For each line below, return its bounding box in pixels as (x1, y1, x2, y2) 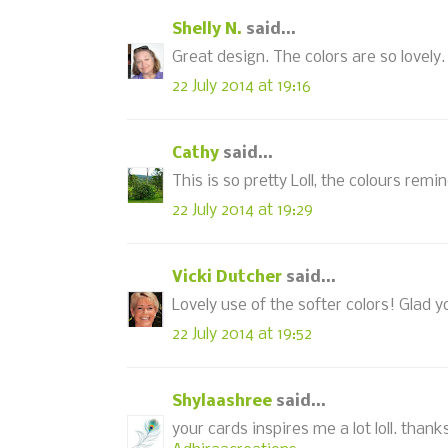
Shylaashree (172, 392, 272, 410)
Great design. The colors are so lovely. (172, 49, 445, 66)
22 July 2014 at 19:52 (172, 325, 312, 343)
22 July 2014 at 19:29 (172, 201, 313, 219)
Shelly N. (172, 20, 242, 38)
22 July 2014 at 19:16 (172, 77, 311, 95)
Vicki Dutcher (172, 268, 282, 286)
